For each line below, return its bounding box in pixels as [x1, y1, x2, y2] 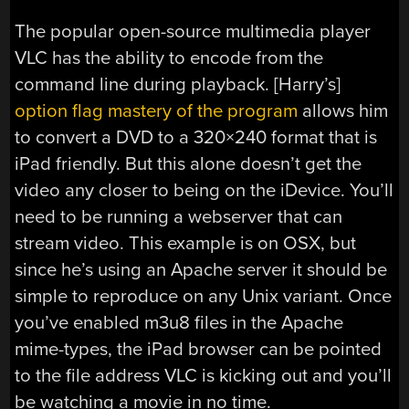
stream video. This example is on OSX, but [15, 232, 357, 256]
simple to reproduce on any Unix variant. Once [15, 285, 393, 309]
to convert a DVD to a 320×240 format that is [15, 126, 378, 150]
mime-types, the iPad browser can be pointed [15, 338, 383, 362]
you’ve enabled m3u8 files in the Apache [15, 311, 344, 335]
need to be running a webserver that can [15, 205, 343, 229]
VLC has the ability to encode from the [15, 47, 324, 70]
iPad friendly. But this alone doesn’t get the [15, 152, 362, 176]
